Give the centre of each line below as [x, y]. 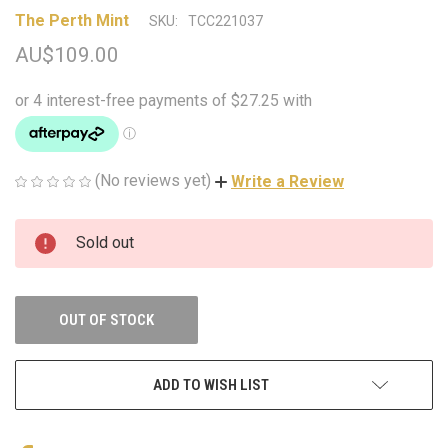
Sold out [105, 242]
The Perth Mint [72, 20]
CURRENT [43, 231]
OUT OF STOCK [106, 319]
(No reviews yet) [153, 180]
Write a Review [287, 181]
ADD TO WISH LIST [211, 384]
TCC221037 [225, 21]
